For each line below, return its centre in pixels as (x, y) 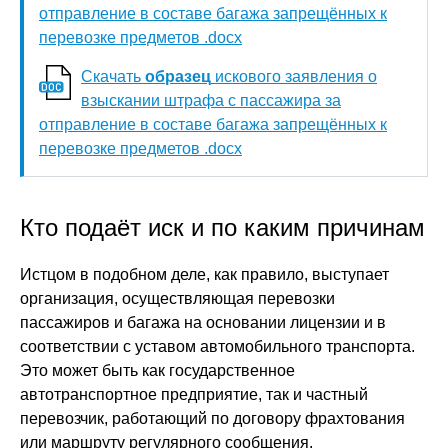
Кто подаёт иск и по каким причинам (222, 227)
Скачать (113, 76)
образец (178, 76)
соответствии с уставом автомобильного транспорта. (217, 346)
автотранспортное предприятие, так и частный (194, 394)
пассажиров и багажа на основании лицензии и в (203, 322)
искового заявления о (294, 76)
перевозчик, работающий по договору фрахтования (212, 418)
